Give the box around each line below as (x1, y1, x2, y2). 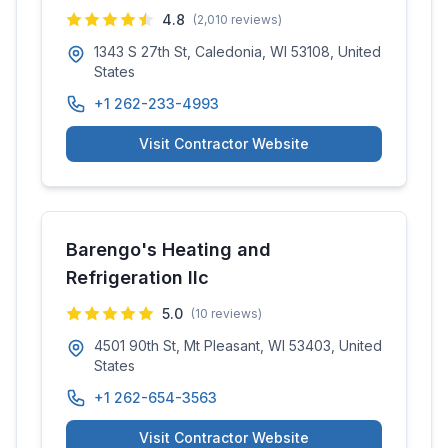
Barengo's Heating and (66, 239, 271, 260)
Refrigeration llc (66, 267, 209, 288)
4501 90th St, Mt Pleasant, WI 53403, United (94, 337, 382, 354)
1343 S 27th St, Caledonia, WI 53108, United (94, 43, 381, 60)
